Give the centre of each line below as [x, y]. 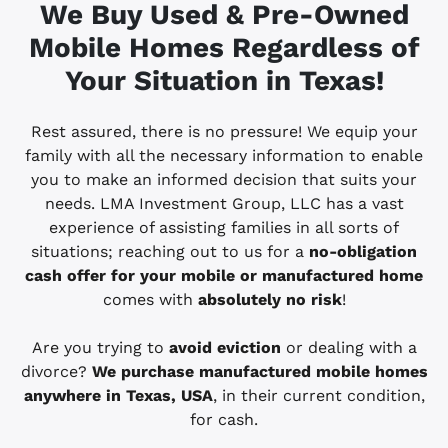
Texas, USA [169, 396]
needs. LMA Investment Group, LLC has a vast [224, 204]
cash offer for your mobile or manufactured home [224, 276]
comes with [150, 300]
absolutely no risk [269, 300]
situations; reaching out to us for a [170, 252]
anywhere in [74, 396]
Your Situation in [181, 81]
